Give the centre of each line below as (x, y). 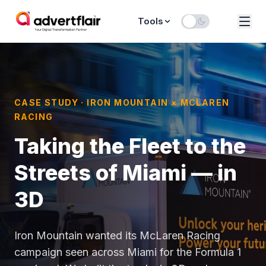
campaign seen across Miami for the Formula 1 (128, 252)
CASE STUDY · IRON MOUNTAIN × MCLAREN (122, 102)
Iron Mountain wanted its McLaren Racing (117, 235)
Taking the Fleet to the (130, 146)
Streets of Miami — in (126, 173)
